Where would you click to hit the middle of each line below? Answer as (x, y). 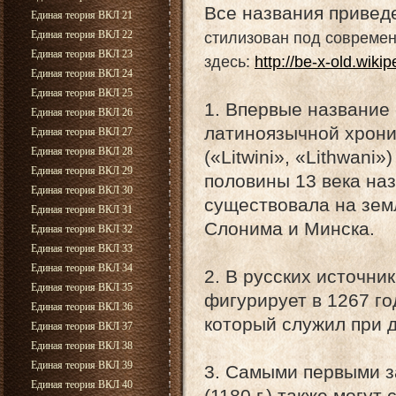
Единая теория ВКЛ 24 (82, 73)
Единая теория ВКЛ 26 (82, 112)
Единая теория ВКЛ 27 (82, 132)
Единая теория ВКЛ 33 (82, 248)
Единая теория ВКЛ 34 (82, 268)
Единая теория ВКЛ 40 (82, 385)
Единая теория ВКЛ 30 (82, 190)
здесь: (229, 62)
